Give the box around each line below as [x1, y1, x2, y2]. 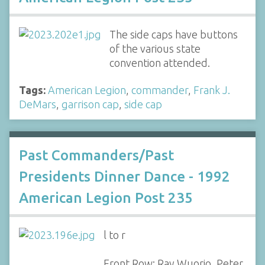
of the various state [109, 42, 201, 54]
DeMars [19, 98, 56, 110]
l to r [103, 229, 125, 241]
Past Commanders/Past [19, 147, 174, 164]
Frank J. [193, 84, 230, 96]
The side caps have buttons [109, 28, 238, 40]
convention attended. [109, 56, 210, 69]
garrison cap [62, 98, 119, 110]
